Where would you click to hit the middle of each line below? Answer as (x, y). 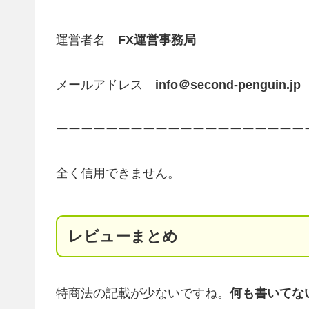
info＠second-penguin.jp (228, 84)
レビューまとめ (123, 237)
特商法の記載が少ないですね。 (143, 293)
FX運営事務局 (151, 40)
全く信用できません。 (118, 173)
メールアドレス (106, 84)
